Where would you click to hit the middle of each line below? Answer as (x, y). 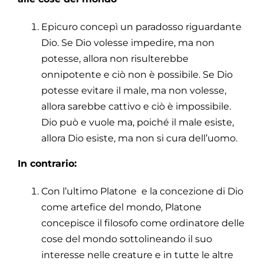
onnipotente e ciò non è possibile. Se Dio (137, 74)
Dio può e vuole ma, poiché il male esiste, (138, 122)
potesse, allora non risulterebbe (115, 58)
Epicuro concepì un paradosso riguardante (141, 27)
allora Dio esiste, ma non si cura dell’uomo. (139, 138)
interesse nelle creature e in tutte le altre (137, 255)
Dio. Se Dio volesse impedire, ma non (128, 42)
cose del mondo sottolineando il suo (127, 239)
